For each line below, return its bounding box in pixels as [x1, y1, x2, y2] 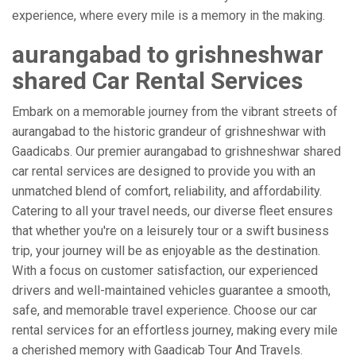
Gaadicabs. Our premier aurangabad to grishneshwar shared [12, 144, 341, 159]
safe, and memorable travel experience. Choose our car [12, 303, 317, 318]
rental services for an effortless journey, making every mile [12, 323, 338, 338]
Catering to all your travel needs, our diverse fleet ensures [12, 203, 333, 219]
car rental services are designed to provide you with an [12, 164, 315, 179]
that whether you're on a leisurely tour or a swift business [12, 223, 329, 238]
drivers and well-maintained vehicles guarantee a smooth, [12, 283, 331, 298]
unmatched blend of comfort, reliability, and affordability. [12, 184, 322, 199]
